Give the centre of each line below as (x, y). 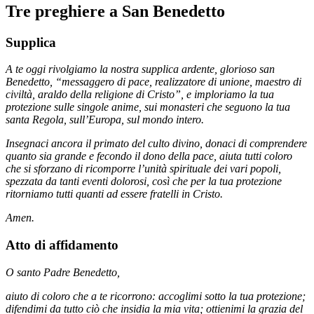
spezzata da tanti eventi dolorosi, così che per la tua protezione (144, 182)
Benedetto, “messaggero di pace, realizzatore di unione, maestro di (153, 82)
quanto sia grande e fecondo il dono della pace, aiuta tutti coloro (149, 156)
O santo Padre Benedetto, (63, 272)
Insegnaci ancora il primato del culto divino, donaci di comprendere (156, 144)
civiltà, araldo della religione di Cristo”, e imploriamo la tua (140, 95)
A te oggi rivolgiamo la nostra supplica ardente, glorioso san (140, 69)
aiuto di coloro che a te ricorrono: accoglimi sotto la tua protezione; (156, 296)
